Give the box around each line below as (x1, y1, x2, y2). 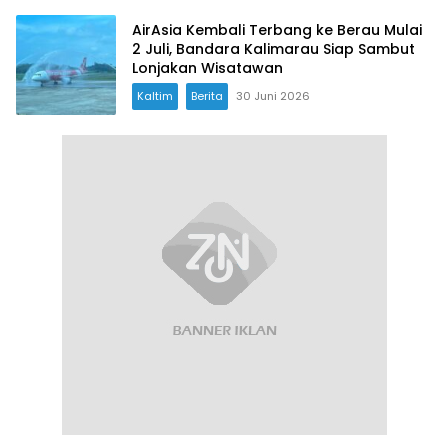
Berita (191, 87, 223, 104)
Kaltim (137, 87, 173, 104)
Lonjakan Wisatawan (132, 57, 283, 78)
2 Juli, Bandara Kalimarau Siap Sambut (132, 38, 415, 59)
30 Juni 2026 (236, 87, 310, 104)
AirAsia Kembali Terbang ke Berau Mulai (132, 19, 422, 40)
